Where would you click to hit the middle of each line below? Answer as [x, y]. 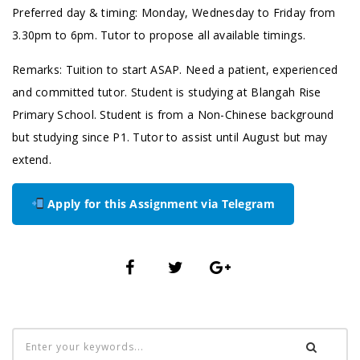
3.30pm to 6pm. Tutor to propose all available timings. [159, 35]
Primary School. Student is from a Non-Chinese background [173, 115]
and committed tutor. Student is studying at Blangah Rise [167, 92]
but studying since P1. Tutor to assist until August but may [170, 137]
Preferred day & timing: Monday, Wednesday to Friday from [174, 12]
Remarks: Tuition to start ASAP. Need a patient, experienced [175, 70]
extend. [32, 160]
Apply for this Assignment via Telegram [159, 204]
